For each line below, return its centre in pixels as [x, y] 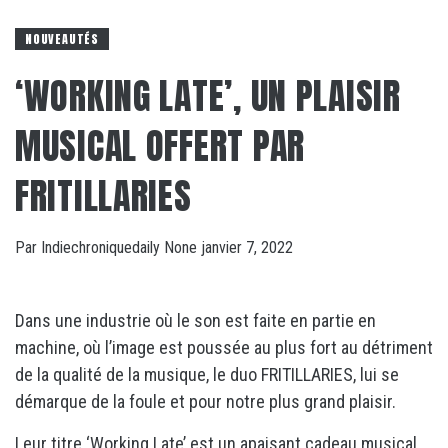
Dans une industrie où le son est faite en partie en [195, 320]
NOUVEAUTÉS [62, 38]
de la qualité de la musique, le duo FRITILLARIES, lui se [207, 374]
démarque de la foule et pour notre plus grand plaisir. [205, 401]
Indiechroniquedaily [102, 247]
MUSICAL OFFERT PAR [160, 145]
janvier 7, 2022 [247, 247]
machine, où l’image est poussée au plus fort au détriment [224, 347]
